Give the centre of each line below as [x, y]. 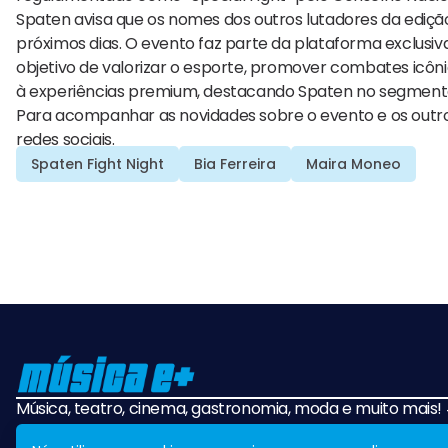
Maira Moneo [353, 164]
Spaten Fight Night [97, 164]
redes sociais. [65, 140]
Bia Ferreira [235, 164]
